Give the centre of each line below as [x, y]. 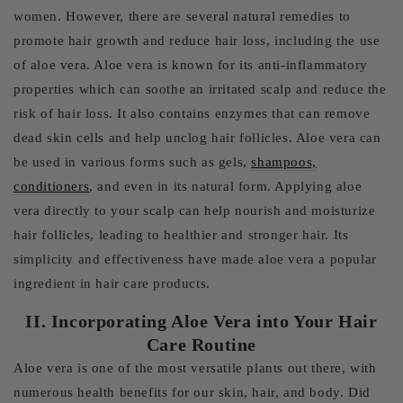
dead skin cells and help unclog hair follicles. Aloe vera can [197, 138]
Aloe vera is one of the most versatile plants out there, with [195, 368]
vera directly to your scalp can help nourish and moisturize [195, 210]
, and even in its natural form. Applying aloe [226, 186]
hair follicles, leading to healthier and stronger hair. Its [181, 235]
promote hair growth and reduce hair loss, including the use [197, 40]
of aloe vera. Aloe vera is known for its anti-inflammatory [191, 65]
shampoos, [284, 162]
